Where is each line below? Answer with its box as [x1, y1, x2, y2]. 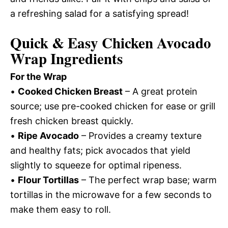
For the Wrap [10, 71, 67, 82]
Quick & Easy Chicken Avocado [10, 32, 211, 53]
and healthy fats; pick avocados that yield [10, 145, 190, 156]
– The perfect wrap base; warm [79, 175, 217, 185]
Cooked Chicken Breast [18, 86, 123, 97]
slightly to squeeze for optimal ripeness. [10, 160, 182, 170]
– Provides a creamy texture [79, 130, 202, 141]
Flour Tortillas [18, 175, 79, 185]
